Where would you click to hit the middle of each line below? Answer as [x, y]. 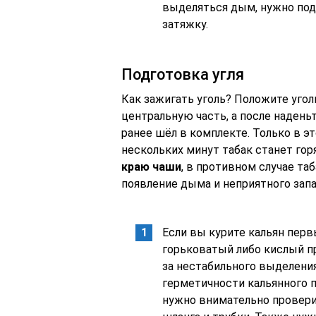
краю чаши [151, 167]
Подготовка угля [183, 74]
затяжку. [185, 24]
